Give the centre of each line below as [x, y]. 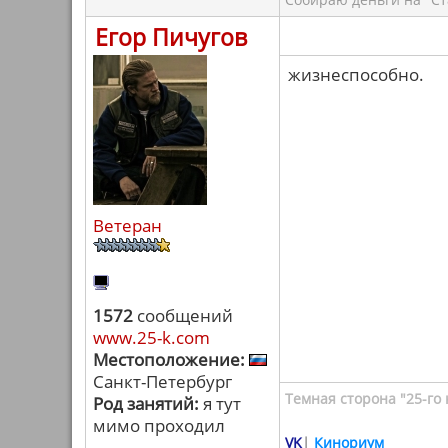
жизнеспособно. [356, 74]
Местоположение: [169, 359]
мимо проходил [159, 425]
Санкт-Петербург [162, 381]
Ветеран [127, 225]
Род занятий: [146, 403]
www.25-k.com [151, 337]
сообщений [183, 315]
